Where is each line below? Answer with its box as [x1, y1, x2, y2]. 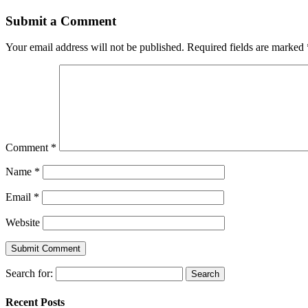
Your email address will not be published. [5, 41, 184, 54]
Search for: [5, 267, 53, 280]
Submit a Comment [5, 13, 116, 28]
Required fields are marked [187, 41, 307, 54]
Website [5, 217, 40, 229]
